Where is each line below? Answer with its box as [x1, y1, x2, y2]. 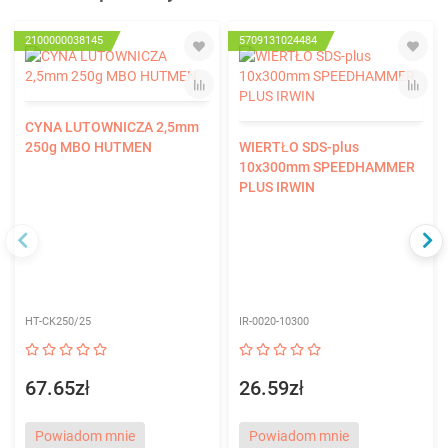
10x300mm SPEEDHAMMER [239, 159, 415, 176]
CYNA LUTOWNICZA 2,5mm [25, 119, 199, 136]
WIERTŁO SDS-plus [239, 139, 359, 156]
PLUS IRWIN [239, 179, 315, 196]
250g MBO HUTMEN [25, 139, 152, 156]
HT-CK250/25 [25, 315, 91, 329]
